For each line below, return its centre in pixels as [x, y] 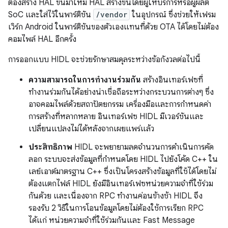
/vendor [111, 15]
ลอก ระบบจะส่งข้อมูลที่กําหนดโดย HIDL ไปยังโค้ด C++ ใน [123, 159]
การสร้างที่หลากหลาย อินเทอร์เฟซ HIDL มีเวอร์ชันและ [116, 117]
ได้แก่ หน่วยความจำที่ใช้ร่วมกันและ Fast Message [112, 220]
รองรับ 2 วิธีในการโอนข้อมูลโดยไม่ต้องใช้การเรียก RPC [116, 208]
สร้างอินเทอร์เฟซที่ [172, 80]
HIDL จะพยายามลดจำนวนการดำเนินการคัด [143, 147]
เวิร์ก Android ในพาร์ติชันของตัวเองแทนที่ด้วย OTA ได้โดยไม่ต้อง [113, 27]
